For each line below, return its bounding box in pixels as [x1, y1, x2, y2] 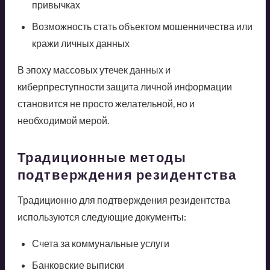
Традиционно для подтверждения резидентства [17, 193, 230, 206]
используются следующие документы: [17, 210, 186, 222]
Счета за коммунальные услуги [31, 237, 169, 249]
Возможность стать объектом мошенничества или [31, 20, 253, 32]
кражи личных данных [31, 37, 130, 49]
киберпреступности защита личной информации [17, 80, 232, 92]
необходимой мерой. [17, 114, 109, 126]
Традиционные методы [17, 148, 186, 165]
